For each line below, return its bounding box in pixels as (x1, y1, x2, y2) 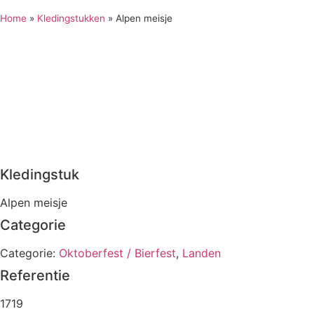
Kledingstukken (37, 12, 105, 24)
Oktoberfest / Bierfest (59, 245, 176, 260)
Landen (182, 245, 221, 260)
